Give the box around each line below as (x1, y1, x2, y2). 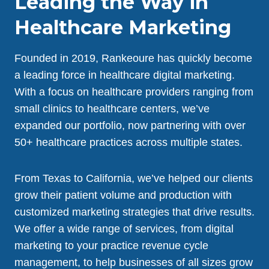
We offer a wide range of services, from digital (14, 223, 234, 235)
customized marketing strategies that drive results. (14, 206, 255, 218)
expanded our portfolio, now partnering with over (14, 119, 246, 131)
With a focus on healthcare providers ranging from (14, 86, 253, 98)
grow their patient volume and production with (14, 189, 232, 201)
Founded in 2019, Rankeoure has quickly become (14, 52, 252, 64)
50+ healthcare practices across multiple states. (14, 136, 243, 148)
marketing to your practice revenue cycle (14, 240, 208, 252)
